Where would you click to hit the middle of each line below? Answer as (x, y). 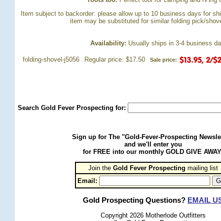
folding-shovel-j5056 (51, 59)
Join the (100, 168)
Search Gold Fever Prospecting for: (73, 108)
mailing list (202, 168)
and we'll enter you (153, 144)
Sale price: (163, 60)
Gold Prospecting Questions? (135, 200)
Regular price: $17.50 (114, 59)
